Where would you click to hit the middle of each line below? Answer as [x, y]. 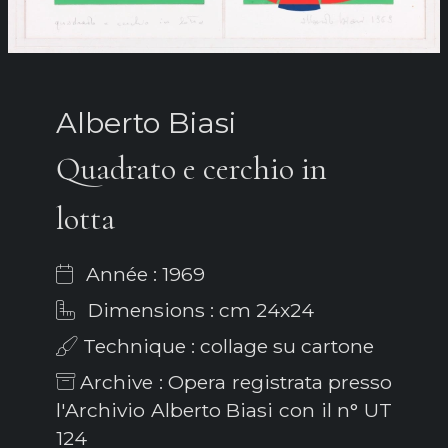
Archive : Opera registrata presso [233, 382]
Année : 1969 [143, 274]
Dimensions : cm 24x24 [198, 310]
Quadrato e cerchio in [191, 169]
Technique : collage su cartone [226, 346]
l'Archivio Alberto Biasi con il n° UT [224, 410]
